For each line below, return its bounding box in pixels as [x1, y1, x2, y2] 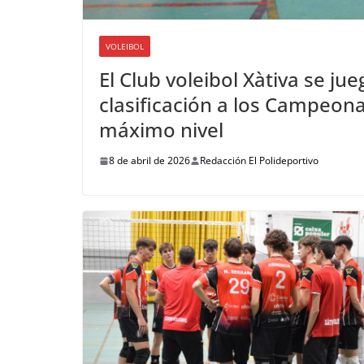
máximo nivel [99, 116, 223, 144]
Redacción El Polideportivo [200, 154, 318, 168]
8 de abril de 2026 [109, 154, 190, 168]
